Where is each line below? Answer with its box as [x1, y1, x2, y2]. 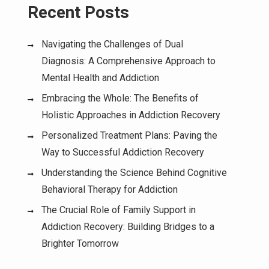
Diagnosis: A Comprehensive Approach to [41, 55, 216, 67]
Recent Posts [28, 2, 129, 22]
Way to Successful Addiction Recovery [41, 147, 204, 158]
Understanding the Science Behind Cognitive [41, 167, 227, 178]
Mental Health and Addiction [41, 72, 159, 83]
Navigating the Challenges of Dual [41, 38, 183, 50]
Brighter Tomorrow [41, 238, 119, 249]
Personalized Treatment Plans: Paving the [41, 130, 217, 141]
